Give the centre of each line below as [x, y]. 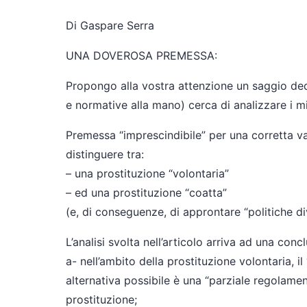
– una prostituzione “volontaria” [147, 173]
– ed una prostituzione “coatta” [146, 193]
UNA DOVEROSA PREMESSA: [142, 56]
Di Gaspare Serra [110, 25]
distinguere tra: [105, 154]
